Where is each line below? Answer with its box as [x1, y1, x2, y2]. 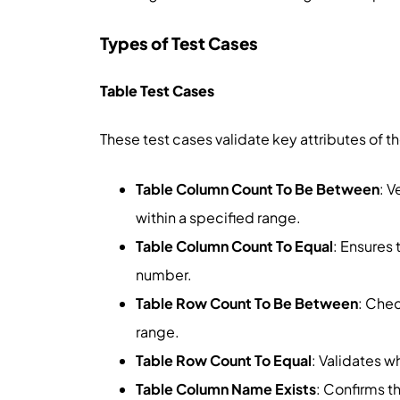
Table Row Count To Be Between [136, 293, 358, 312]
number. [136, 264, 192, 284]
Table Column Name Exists [136, 379, 316, 398]
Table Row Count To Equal [136, 350, 312, 370]
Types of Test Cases [100, 33, 258, 54]
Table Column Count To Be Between [136, 179, 379, 198]
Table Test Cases [100, 81, 214, 101]
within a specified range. [136, 207, 301, 227]
